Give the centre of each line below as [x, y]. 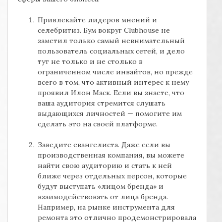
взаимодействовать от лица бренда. [103, 197]
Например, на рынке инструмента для [106, 207]
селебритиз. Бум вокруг [81, 30]
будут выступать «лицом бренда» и [101, 187]
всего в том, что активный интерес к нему [113, 83]
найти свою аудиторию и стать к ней [105, 166]
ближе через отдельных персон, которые [112, 176]
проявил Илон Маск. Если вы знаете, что [111, 93]
